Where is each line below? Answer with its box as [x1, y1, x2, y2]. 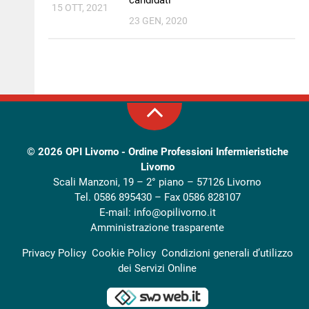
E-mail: [99, 206, 134, 219]
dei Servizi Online [118, 261, 197, 275]
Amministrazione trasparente [90, 221, 225, 234]
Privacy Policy [21, 246, 86, 259]
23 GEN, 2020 [129, 14, 188, 26]
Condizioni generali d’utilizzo [161, 246, 293, 259]
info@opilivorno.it [133, 206, 216, 219]
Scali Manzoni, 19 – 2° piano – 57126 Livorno [53, 175, 262, 188]
